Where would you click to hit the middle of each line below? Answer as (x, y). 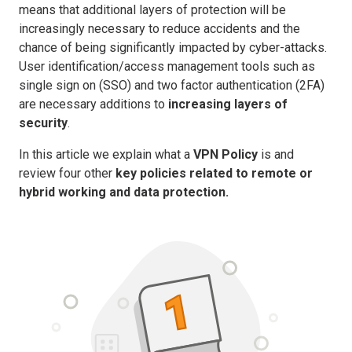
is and (276, 154)
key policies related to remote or (214, 173)
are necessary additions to (93, 104)
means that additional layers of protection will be (152, 9)
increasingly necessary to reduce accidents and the (159, 28)
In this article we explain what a (106, 154)
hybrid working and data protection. (124, 192)
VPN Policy (225, 154)
